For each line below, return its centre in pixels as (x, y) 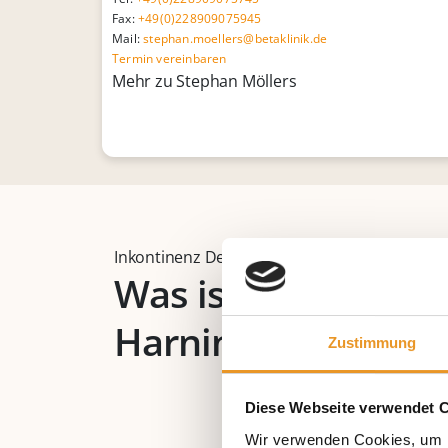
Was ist (176, 293)
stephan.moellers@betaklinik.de (235, 39)
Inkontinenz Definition (195, 257)
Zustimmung (372, 342)
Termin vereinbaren (169, 59)
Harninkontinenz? (269, 341)
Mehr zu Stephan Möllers (204, 81)
